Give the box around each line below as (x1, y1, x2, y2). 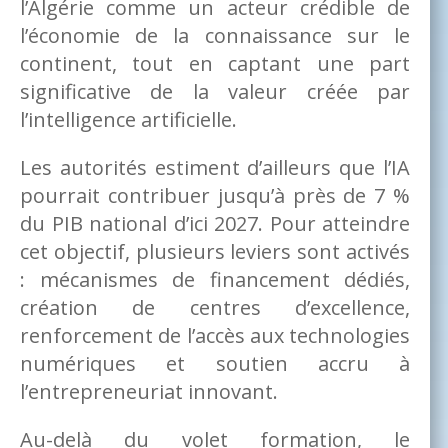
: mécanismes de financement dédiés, (20, 265, 411, 293)
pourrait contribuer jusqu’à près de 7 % (20, 181, 411, 209)
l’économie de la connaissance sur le (20, 21, 411, 49)
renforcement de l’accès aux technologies (20, 321, 411, 349)
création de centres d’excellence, (20, 293, 411, 321)
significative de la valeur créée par (20, 77, 411, 105)
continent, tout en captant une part (20, 49, 411, 77)
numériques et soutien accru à (20, 349, 411, 377)
